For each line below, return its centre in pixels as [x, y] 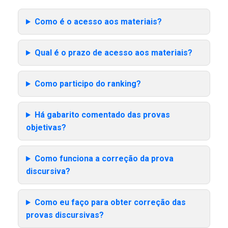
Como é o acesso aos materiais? [98, 22]
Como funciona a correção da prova [104, 159]
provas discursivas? [65, 215]
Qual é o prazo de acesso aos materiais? [113, 53]
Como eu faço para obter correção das [110, 203]
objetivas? [46, 128]
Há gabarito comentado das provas [102, 115]
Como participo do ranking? [88, 84]
